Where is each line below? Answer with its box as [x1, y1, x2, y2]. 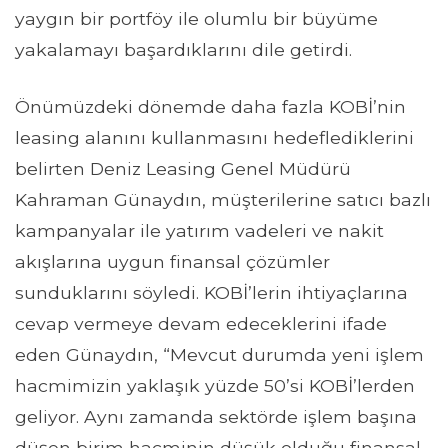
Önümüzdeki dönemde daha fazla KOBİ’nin [15, 96, 406, 118]
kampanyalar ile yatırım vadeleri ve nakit [15, 220, 384, 242]
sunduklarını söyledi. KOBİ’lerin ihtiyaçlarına [15, 282, 408, 304]
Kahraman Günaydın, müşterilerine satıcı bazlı [15, 189, 431, 211]
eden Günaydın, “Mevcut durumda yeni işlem [15, 344, 424, 366]
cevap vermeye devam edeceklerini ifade [15, 313, 387, 335]
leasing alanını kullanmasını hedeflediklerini [15, 127, 414, 149]
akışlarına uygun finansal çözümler [15, 251, 330, 273]
